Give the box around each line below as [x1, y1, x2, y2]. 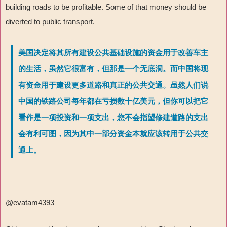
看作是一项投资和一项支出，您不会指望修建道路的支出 [18, 113, 208, 122]
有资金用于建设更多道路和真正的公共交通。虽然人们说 [18, 81, 208, 90]
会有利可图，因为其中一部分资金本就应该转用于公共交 [18, 130, 208, 138]
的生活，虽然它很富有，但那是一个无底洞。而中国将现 [18, 65, 208, 73]
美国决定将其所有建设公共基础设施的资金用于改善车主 [18, 49, 208, 57]
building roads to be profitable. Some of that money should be [6, 3, 206, 12]
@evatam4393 [6, 198, 54, 207]
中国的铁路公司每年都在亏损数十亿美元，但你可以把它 [18, 97, 208, 106]
